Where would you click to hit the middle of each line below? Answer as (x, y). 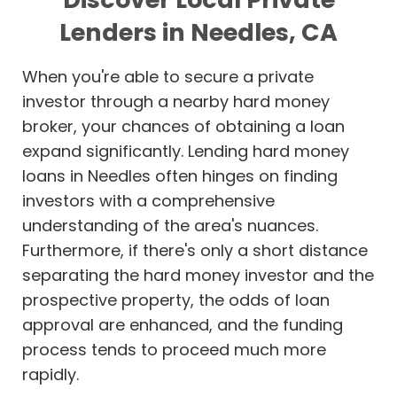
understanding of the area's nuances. (170, 226)
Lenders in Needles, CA (198, 33)
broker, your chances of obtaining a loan (183, 127)
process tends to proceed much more (174, 350)
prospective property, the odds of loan (176, 300)
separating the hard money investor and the (198, 276)
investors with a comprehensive (148, 201)
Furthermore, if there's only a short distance (195, 251)
